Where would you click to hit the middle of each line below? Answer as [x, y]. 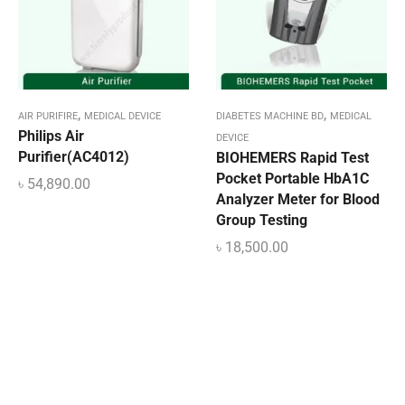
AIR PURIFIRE [48, 117]
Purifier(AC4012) [74, 157]
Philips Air [51, 137]
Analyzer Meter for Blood [298, 200]
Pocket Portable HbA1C [292, 179]
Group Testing [262, 221]
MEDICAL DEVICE [122, 117]
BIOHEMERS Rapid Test [292, 158]
